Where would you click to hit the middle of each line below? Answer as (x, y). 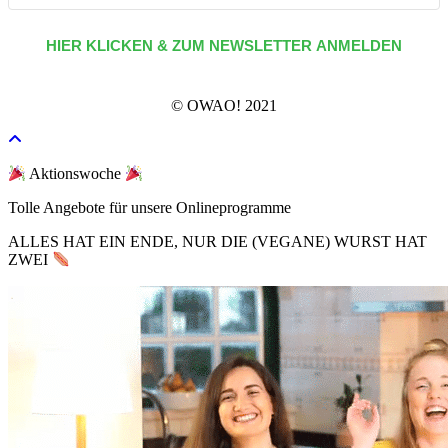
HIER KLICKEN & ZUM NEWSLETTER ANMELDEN (224, 46)
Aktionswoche (76, 174)
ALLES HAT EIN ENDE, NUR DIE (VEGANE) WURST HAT (217, 242)
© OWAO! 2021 (224, 106)
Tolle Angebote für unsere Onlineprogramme (149, 208)
